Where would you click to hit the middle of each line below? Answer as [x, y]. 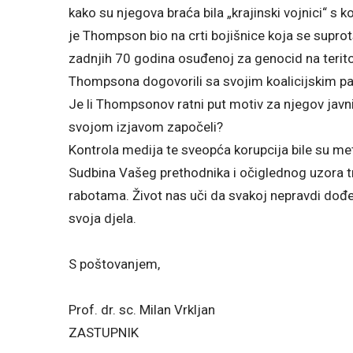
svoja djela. [102, 218]
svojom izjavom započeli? [146, 126]
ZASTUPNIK [104, 332]
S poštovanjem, [114, 264]
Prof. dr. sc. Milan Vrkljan [142, 309]
